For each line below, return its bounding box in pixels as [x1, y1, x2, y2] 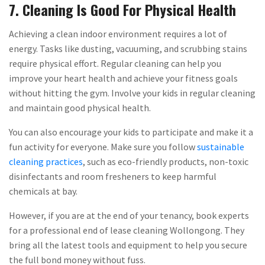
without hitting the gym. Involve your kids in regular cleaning [9, 86, 256, 99]
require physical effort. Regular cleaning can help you [9, 57, 221, 69]
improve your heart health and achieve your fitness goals [9, 72, 238, 84]
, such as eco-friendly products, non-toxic [83, 155, 248, 167]
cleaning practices [9, 155, 83, 167]
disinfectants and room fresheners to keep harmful [9, 170, 216, 182]
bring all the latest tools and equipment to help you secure [9, 238, 247, 251]
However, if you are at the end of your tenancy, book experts [9, 209, 249, 221]
